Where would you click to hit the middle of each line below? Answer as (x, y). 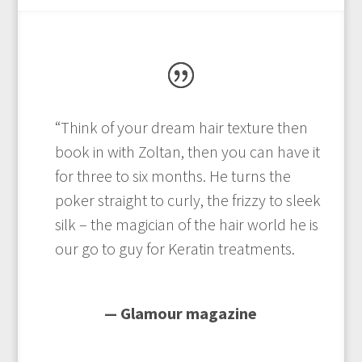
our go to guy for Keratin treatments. (175, 248)
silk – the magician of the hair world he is (186, 224)
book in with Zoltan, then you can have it (187, 152)
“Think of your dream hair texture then (181, 127)
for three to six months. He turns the (173, 176)
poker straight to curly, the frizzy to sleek (187, 200)
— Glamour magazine (181, 313)
